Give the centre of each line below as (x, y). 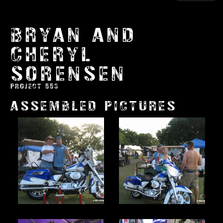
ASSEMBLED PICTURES (94, 106)
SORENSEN (68, 74)
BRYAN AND (73, 35)
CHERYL (52, 55)
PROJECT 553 (34, 87)
